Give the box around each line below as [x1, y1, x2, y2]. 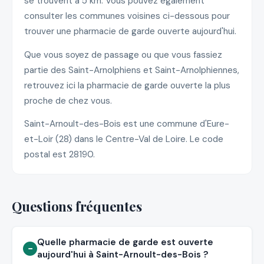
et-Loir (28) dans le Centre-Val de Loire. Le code [24, 133, 223, 146]
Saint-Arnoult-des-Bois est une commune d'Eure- [24, 118, 229, 130]
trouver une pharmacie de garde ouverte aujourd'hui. [24, 25, 236, 38]
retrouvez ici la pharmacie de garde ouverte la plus [24, 79, 230, 91]
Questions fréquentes [12, 197, 142, 216]
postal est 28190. [24, 148, 95, 161]
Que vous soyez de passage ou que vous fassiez [24, 48, 222, 61]
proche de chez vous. [24, 94, 112, 107]
